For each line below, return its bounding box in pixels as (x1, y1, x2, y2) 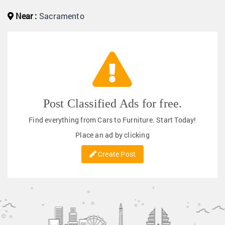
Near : (14, 11, 37, 21)
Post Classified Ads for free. (43, 97, 182, 110)
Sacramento (37, 11, 84, 21)
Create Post (96, 149, 136, 159)
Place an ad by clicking (75, 130, 150, 140)
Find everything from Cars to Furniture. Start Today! (29, 115, 196, 125)
